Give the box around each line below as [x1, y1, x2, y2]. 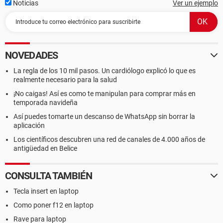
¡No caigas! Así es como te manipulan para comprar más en [13, 90, 196, 98]
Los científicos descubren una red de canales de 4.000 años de [13, 135, 205, 143]
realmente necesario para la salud [13, 76, 117, 84]
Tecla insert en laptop [13, 187, 79, 195]
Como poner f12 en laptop [13, 201, 94, 209]
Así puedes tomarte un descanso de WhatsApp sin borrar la [13, 112, 195, 120]
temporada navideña [13, 99, 78, 107]
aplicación [13, 121, 45, 129]
